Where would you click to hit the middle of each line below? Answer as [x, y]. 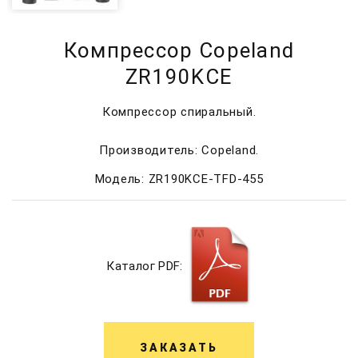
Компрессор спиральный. [179, 112]
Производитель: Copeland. [179, 151]
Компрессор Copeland [179, 51]
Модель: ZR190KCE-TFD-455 [179, 179]
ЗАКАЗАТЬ [179, 348]
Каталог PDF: [145, 267]
